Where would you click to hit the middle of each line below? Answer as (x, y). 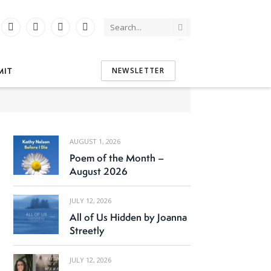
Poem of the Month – (116, 158)
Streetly (87, 230)
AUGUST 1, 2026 (95, 141)
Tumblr (73, 33)
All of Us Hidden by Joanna (128, 217)
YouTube (52, 33)
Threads (100, 33)
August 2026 (98, 171)
